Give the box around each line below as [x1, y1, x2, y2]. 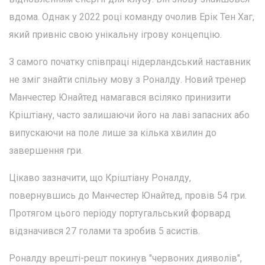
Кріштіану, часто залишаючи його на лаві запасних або [9, 109, 250, 121]
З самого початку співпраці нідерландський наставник [9, 56, 251, 68]
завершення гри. [9, 145, 83, 157]
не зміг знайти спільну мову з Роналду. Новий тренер [9, 74, 246, 86]
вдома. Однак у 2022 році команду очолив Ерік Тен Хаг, [9, 11, 254, 23]
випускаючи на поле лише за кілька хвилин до [9, 127, 216, 139]
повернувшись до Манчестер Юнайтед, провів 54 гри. [9, 190, 247, 202]
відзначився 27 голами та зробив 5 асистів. [9, 225, 200, 237]
